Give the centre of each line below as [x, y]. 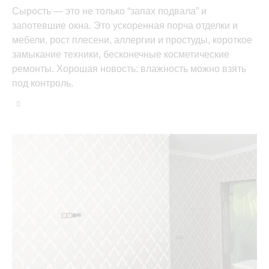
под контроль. [43, 83]
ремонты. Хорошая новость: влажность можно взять [129, 68]
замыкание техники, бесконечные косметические [121, 54]
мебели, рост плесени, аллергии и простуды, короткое [132, 40]
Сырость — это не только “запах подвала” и [109, 11]
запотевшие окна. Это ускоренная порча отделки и [125, 25]
